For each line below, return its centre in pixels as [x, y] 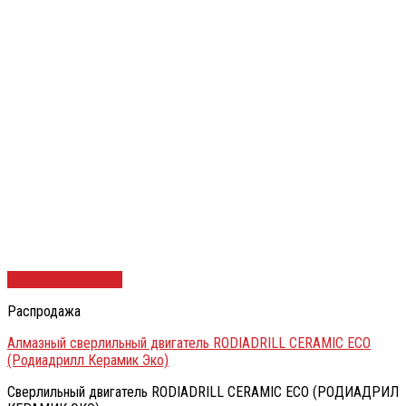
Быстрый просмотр [65, 280]
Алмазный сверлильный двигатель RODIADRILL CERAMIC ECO [189, 343]
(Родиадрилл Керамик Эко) [88, 361]
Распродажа [44, 312]
